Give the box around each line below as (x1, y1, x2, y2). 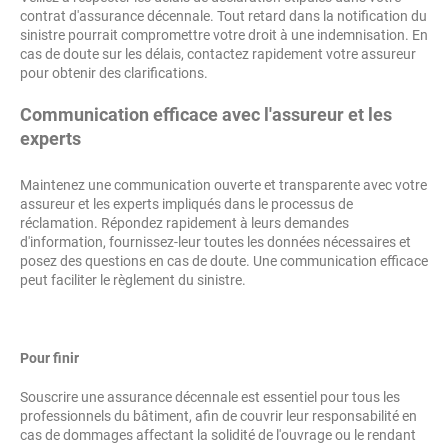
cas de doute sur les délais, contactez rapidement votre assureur (20, 46, 416, 62)
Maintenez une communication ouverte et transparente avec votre (20, 177, 427, 193)
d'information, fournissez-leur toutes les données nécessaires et (20, 234, 411, 250)
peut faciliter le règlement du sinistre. (20, 272, 246, 288)
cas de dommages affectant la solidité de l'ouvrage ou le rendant (20, 427, 416, 443)
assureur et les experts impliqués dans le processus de (20, 196, 353, 212)
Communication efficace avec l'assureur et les (20, 104, 392, 125)
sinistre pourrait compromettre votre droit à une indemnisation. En (20, 27, 428, 43)
